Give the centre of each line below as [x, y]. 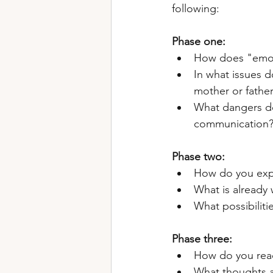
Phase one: [200, 41]
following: [196, 9]
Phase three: [202, 239]
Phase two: [200, 157]
